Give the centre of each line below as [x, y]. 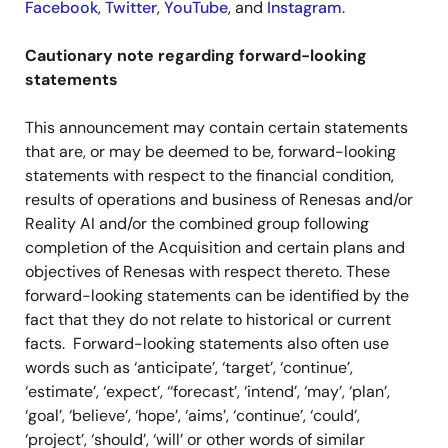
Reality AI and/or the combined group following [197, 223]
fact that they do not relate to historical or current [208, 319]
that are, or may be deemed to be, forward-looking [210, 151]
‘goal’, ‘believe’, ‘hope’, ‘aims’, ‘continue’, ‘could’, [192, 415]
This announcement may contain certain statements [216, 127]
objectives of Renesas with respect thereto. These [207, 271]
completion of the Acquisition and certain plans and [215, 247]
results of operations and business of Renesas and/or [219, 199]
